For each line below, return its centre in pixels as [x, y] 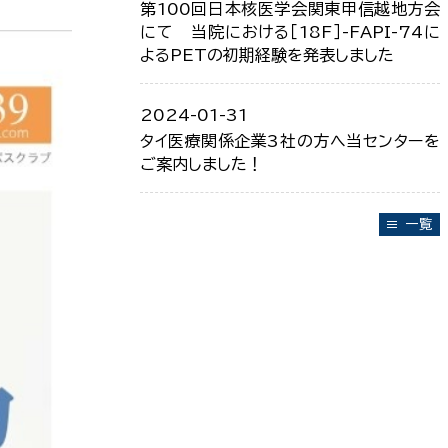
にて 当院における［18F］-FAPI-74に [290, 32]
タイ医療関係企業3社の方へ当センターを [290, 141]
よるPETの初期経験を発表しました [267, 55]
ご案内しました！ [201, 164]
